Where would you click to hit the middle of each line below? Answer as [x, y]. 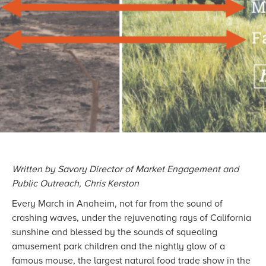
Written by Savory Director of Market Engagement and [125, 169]
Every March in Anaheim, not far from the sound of [117, 204]
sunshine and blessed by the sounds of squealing [115, 232]
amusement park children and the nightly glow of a [118, 246]
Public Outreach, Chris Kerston [75, 183]
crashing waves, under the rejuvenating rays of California [132, 218]
